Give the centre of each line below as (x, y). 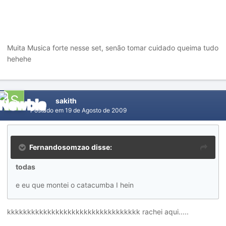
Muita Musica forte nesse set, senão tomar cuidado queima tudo (113, 48)
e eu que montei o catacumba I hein (75, 185)
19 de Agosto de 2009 (96, 110)
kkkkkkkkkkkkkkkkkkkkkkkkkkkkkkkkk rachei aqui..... (98, 212)
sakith (66, 101)
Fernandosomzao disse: (71, 147)
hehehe (19, 59)
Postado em (48, 110)
